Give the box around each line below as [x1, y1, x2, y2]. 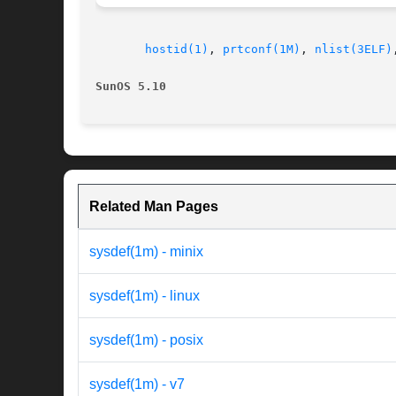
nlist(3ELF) [315, 42, 392, 57]
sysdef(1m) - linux [89, 288, 200, 304]
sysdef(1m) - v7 [89, 377, 185, 392]
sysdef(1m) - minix [89, 244, 203, 260]
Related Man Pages [89, 199, 218, 215]
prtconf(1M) [223, 42, 301, 57]
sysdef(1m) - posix [89, 332, 203, 348]
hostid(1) [145, 42, 209, 57]
